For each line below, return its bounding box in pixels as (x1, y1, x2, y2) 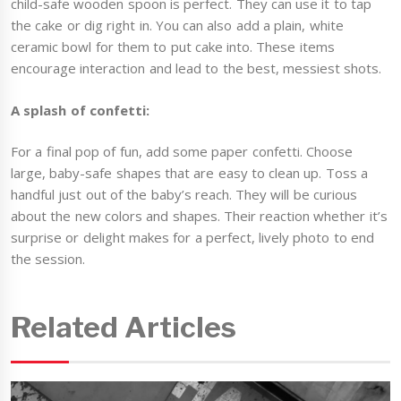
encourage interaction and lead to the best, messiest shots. (11, 59, 382, 78)
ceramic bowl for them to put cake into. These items (11, 38, 335, 56)
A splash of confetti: (11, 100, 149, 119)
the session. (11, 250, 86, 269)
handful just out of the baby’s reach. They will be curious (11, 185, 357, 204)
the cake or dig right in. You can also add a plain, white (11, 16, 344, 35)
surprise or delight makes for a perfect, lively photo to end (11, 228, 374, 247)
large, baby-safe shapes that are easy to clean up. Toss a (11, 164, 368, 183)
